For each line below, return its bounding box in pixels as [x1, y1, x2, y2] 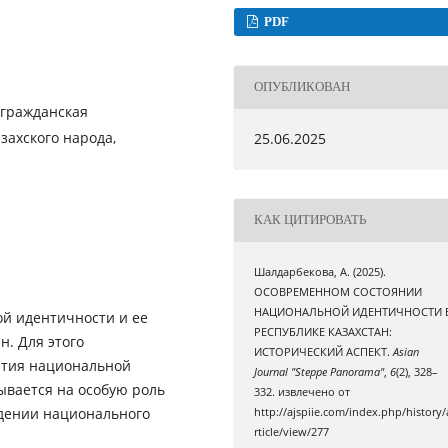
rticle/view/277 [254, 424, 330, 439]
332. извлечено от [254, 384, 351, 399]
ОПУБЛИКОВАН [254, 79, 351, 95]
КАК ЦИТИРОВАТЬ [254, 212, 367, 228]
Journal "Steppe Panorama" [254, 364, 385, 379]
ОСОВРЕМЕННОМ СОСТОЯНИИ [254, 284, 423, 299]
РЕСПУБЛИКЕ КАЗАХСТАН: [254, 324, 393, 339]
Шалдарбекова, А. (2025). [254, 264, 387, 279]
